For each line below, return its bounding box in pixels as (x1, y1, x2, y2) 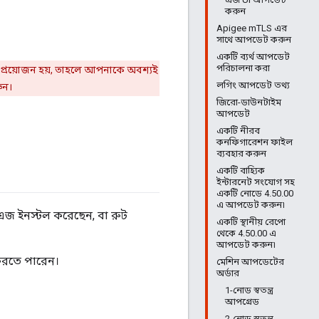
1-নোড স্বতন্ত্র (225, 285, 273, 296)
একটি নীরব (216, 125, 260, 136)
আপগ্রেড (225, 296, 259, 307)
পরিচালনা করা (216, 63, 270, 73)
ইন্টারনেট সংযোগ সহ (216, 177, 295, 187)
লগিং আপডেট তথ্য (216, 80, 290, 90)
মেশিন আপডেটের (216, 256, 284, 267)
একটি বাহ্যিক (216, 165, 265, 176)
